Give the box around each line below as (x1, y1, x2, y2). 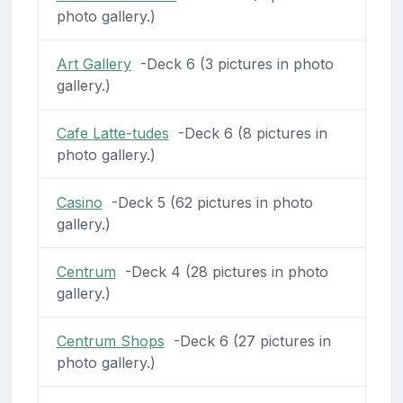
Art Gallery (56, 54, 131, 73)
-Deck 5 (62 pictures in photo (102, 193, 313, 211)
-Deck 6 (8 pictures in (168, 123, 327, 142)
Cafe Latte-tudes (56, 123, 169, 142)
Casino (56, 193, 103, 211)
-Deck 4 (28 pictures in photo (115, 262, 328, 281)
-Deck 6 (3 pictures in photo (130, 54, 334, 73)
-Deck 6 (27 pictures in (164, 331, 331, 350)
